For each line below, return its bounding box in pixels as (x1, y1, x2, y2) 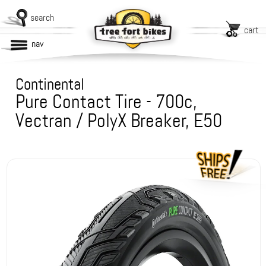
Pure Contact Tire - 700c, (15, 90, 198, 114)
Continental (15, 74, 85, 94)
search (30, 11, 54, 24)
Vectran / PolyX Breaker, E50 (15, 109, 223, 133)
